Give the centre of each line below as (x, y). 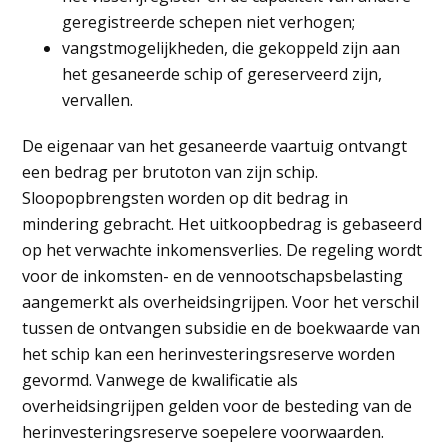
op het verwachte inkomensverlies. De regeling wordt (222, 250)
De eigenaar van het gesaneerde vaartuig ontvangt (215, 146)
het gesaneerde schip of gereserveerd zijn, (222, 74)
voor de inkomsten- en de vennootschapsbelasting (213, 276)
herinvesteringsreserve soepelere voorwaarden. (203, 432)
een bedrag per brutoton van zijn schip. (170, 172)
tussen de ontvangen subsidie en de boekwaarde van (221, 328)
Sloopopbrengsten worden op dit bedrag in (185, 198)
